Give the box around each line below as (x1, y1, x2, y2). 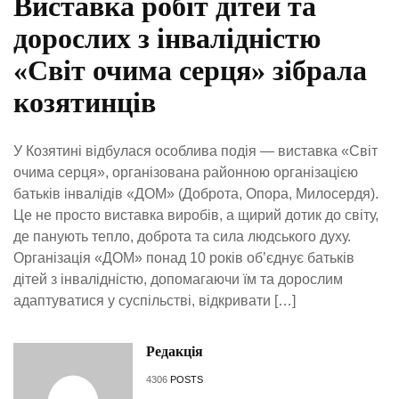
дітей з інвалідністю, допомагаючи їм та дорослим (13, 272, 343, 288)
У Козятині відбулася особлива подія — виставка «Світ (13, 143, 378, 159)
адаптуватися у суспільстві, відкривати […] (13, 293, 296, 309)
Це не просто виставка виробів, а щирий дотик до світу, (13, 208, 379, 224)
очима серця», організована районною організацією (13, 165, 358, 181)
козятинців (13, 86, 156, 119)
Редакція (145, 344, 203, 360)
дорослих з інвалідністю (13, 22, 321, 55)
